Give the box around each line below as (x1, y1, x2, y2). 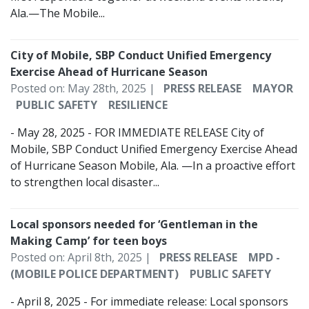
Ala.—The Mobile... (10, 6, 105, 21)
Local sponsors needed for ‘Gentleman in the (10, 217, 258, 232)
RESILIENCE (108, 97, 168, 113)
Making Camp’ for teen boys (10, 233, 170, 249)
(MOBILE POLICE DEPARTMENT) (10, 266, 179, 282)
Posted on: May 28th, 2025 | (10, 81, 158, 97)
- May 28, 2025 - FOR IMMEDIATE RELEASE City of (10, 125, 264, 141)
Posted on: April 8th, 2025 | (10, 250, 154, 266)
